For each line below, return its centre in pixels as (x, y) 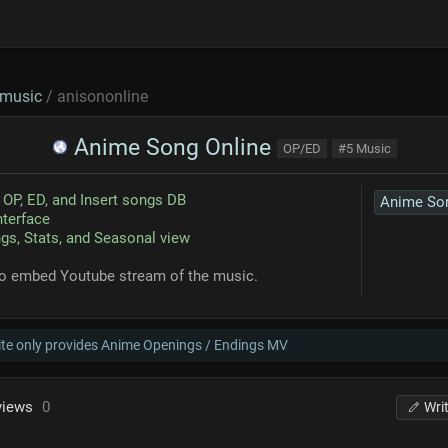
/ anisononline (95, 96)
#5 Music (364, 148)
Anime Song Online (169, 147)
